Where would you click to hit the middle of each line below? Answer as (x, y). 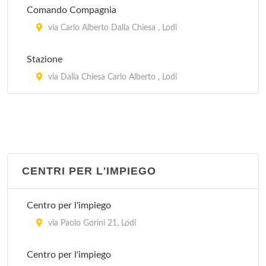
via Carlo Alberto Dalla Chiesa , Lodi (111, 28)
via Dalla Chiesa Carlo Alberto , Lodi (111, 77)
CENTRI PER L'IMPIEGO (89, 171)
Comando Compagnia (72, 10)
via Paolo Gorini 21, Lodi (91, 223)
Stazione (45, 59)
